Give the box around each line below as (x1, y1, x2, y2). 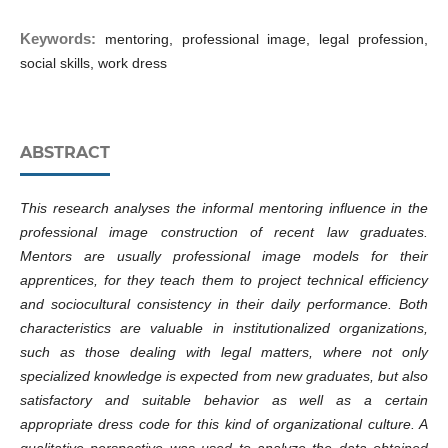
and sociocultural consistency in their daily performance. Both (19, 296, 429, 313)
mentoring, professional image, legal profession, (104, 31, 429, 48)
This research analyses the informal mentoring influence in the (19, 200, 429, 217)
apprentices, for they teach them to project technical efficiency (19, 272, 429, 289)
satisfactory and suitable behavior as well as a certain (19, 392, 429, 409)
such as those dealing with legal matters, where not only (19, 344, 429, 361)
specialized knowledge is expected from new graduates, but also (19, 368, 429, 385)
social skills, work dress (19, 55, 167, 72)
